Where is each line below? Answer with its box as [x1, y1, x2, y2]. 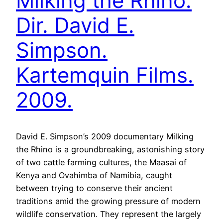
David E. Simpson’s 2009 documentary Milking [16, 131, 194, 141]
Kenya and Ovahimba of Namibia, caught [16, 170, 172, 180]
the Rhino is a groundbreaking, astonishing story [16, 144, 205, 154]
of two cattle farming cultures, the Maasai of [16, 157, 187, 167]
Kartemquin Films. [16, 62, 194, 88]
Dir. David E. [16, 12, 134, 38]
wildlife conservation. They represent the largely [16, 209, 201, 219]
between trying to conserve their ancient [16, 183, 173, 193]
